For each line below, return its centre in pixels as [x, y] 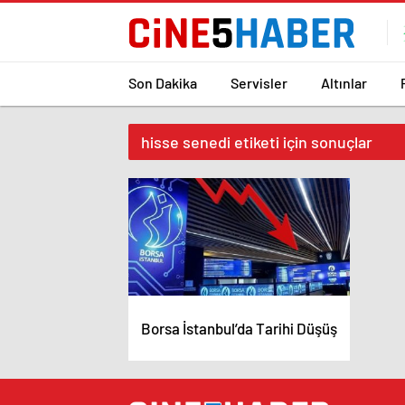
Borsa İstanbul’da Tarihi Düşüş [239, 328]
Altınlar [344, 82]
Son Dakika [163, 82]
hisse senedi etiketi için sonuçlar [257, 142]
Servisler [259, 82]
